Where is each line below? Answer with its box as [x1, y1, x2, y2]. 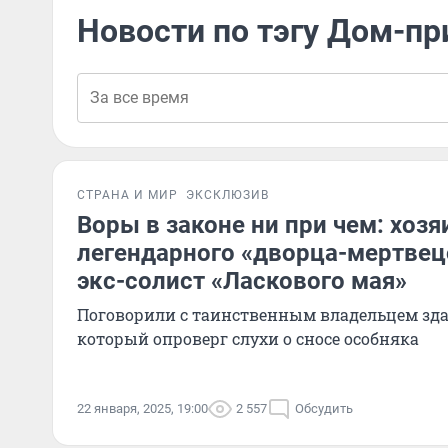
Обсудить [295, 401, 353, 416]
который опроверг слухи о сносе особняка [77, 328, 419, 349]
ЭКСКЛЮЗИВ [186, 188, 269, 202]
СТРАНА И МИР [77, 188, 178, 202]
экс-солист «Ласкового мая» [77, 267, 407, 295]
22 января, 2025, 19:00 [77, 401, 208, 416]
